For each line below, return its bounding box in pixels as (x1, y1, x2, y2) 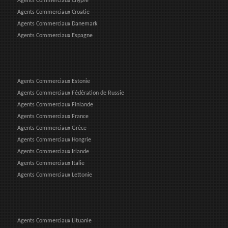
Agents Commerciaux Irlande (17, 148, 89, 155)
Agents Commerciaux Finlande (17, 101, 93, 108)
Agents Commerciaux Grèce (17, 125, 87, 131)
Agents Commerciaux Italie (17, 160, 84, 166)
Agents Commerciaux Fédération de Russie (17, 90, 124, 96)
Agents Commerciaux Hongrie (17, 136, 91, 143)
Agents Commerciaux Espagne (17, 32, 93, 39)
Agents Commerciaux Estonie (17, 78, 90, 84)
